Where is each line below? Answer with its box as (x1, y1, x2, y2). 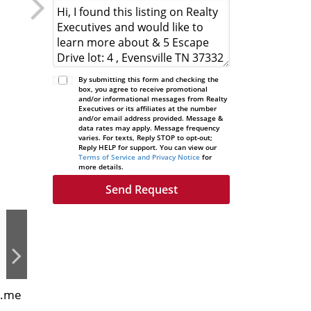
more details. (78, 162, 124, 171)
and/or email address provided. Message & (78, 113, 224, 123)
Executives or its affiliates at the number (78, 103, 217, 113)
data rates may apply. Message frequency (78, 123, 220, 133)
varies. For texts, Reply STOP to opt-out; (78, 133, 213, 142)
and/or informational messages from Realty (78, 94, 228, 103)
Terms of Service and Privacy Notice (78, 152, 201, 162)
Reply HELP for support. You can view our (78, 142, 217, 152)
